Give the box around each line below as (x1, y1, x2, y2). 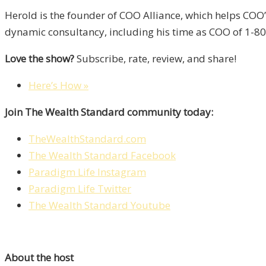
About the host (5, 250, 74, 264)
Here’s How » (28, 78, 88, 92)
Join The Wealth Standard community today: (5, 104, 213, 119)
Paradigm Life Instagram (28, 164, 146, 179)
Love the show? (5, 51, 74, 65)
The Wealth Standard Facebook (28, 148, 176, 162)
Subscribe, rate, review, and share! (74, 51, 236, 65)
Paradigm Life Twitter (28, 181, 131, 195)
